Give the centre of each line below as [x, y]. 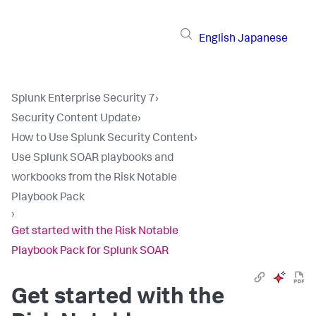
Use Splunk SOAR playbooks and [92, 159]
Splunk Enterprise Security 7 [83, 99]
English [217, 39]
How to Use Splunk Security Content [103, 139]
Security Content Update [74, 119]
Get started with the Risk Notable [95, 232]
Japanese [263, 39]
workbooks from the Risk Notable [94, 178]
